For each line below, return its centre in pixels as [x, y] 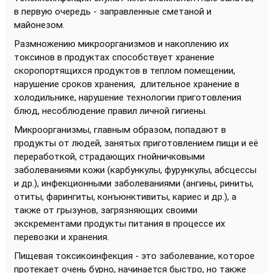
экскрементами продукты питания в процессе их [120, 223]
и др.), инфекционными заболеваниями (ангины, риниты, [134, 183]
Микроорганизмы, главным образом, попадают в [120, 129]
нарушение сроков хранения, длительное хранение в [127, 84]
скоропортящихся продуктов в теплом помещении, [125, 70]
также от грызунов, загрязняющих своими [106, 210]
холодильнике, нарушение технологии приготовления [128, 97]
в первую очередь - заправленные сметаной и [113, 11]
